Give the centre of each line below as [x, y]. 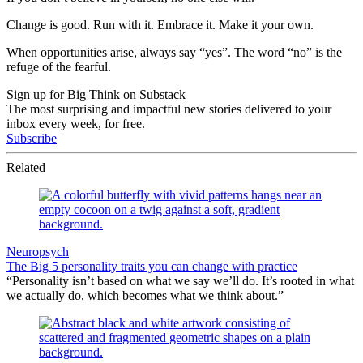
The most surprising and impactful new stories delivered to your [169, 109]
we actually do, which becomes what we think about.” [145, 295]
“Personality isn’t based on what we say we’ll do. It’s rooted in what [180, 280]
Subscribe [32, 138]
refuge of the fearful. [59, 66]
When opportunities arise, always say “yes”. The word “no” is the [174, 52]
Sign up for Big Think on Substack [96, 94]
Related [26, 167]
